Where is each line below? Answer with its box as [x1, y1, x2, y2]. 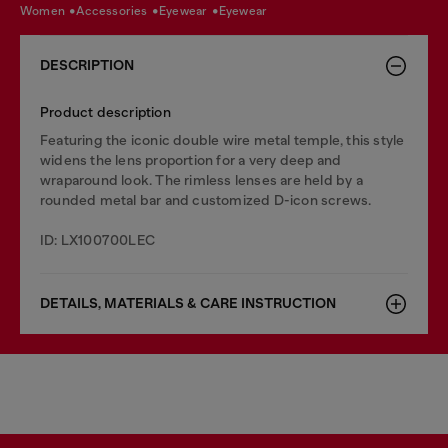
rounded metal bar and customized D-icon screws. [40, 192, 372, 208]
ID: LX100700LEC [40, 232, 155, 248]
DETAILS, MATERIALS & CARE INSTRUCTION [40, 295, 336, 312]
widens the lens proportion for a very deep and [40, 152, 342, 168]
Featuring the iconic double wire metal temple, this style [40, 132, 405, 148]
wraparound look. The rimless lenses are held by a [40, 172, 363, 188]
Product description [40, 104, 171, 120]
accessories [84, 3, 150, 18]
